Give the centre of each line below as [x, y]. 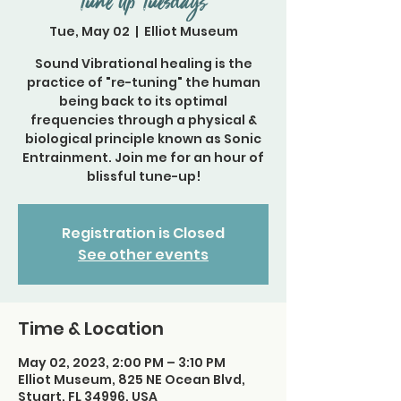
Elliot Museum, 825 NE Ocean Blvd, [132, 380]
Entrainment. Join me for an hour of [143, 158]
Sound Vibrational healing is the [143, 64]
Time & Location [91, 328]
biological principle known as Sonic [143, 139]
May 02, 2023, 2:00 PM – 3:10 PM [122, 363]
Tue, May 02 [89, 31]
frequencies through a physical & [143, 120]
